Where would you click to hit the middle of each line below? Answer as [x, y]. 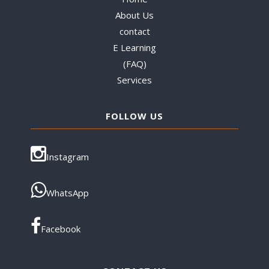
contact [134, 31]
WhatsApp [68, 192]
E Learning [134, 47]
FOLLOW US [134, 116]
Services [134, 80]
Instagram [68, 156]
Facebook [61, 228]
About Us [134, 15]
